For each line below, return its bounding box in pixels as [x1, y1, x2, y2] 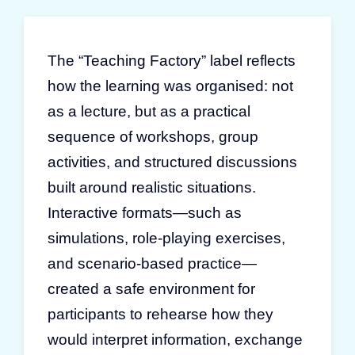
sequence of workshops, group [48, 128, 258, 145]
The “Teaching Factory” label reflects [48, 52, 296, 69]
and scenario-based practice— [48, 254, 257, 272]
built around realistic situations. [48, 178, 256, 196]
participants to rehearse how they [48, 305, 273, 323]
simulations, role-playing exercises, [48, 229, 285, 246]
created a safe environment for [48, 280, 255, 297]
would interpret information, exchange [48, 330, 303, 348]
